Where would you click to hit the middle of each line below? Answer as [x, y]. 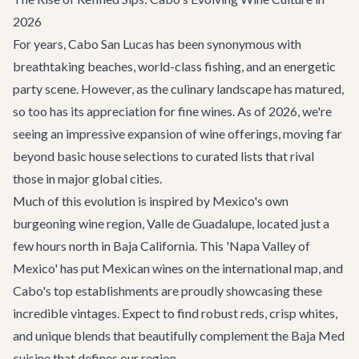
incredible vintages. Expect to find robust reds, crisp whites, [175, 313]
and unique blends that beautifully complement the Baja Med [179, 335]
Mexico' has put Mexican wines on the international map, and [178, 268]
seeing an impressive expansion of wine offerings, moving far [177, 133]
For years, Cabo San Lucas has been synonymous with [157, 44]
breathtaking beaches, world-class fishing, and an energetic [174, 66]
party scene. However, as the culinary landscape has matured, [178, 89]
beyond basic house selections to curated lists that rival [163, 156]
